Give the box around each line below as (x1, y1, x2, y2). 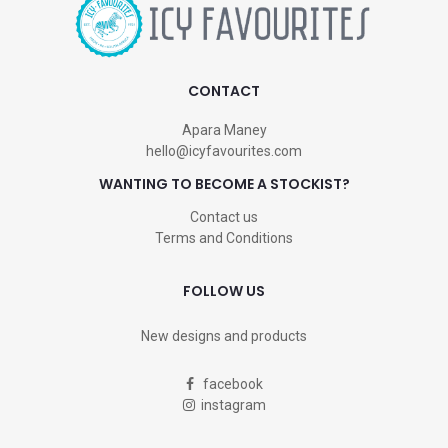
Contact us (190, 209, 258, 226)
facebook (193, 376, 263, 393)
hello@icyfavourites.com (146, 143, 302, 160)
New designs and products (141, 328, 307, 345)
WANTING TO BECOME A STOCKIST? (98, 174, 350, 195)
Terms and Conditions (155, 230, 293, 247)
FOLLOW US (183, 281, 265, 302)
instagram (194, 397, 266, 414)
